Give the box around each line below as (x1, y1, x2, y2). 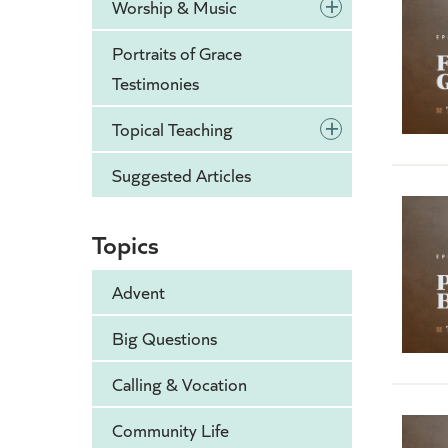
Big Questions (112, 326, 217, 351)
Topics (92, 226, 159, 262)
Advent (112, 280, 165, 305)
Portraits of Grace (112, 41, 242, 66)
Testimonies (112, 71, 199, 96)
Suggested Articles (112, 163, 251, 188)
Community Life (112, 418, 229, 443)
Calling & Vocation (112, 372, 247, 397)
